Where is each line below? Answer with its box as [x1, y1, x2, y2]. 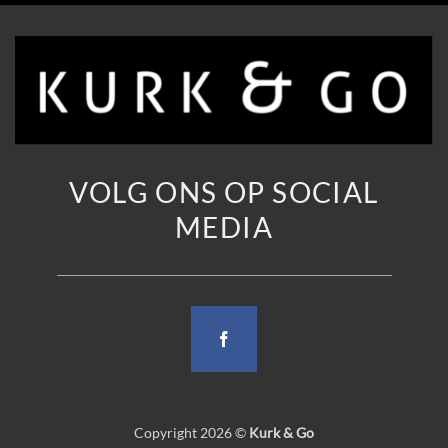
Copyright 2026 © [134, 424, 249, 442]
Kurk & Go [249, 424, 314, 442]
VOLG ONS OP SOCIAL [69, 175, 379, 210]
